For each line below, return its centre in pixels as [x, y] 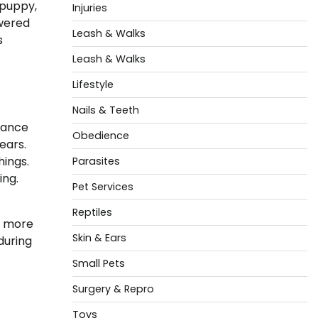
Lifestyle [93, 84]
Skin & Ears [99, 238]
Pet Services [103, 187]
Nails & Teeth [105, 110]
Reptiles [92, 212]
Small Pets [98, 263]
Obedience [100, 136]
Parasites [96, 161]
